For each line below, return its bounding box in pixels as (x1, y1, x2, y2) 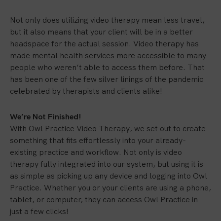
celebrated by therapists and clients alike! (10, 86, 162, 96)
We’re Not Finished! (10, 111, 81, 122)
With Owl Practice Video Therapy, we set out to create (10, 123, 206, 134)
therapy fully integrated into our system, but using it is (10, 159, 203, 169)
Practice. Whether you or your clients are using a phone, (10, 183, 211, 193)
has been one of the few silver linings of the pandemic (10, 74, 203, 84)
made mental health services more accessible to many (10, 50, 206, 61)
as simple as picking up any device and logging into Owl (10, 171, 207, 181)
